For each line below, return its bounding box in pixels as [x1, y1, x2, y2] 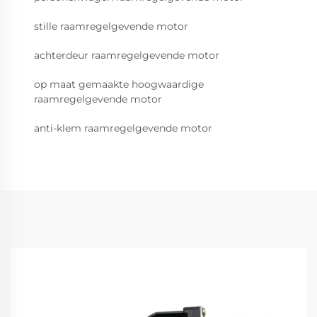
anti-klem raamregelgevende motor [34, 122, 212, 135]
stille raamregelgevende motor [34, 20, 188, 33]
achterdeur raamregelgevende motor [34, 49, 219, 62]
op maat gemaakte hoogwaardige [34, 78, 204, 91]
